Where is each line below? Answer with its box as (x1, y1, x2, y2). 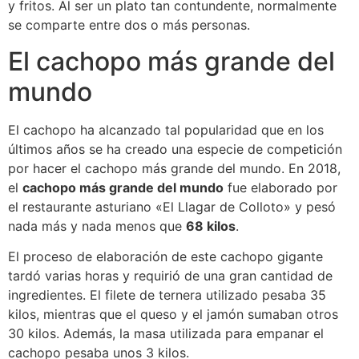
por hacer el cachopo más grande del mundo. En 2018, (8, 159, 341, 176)
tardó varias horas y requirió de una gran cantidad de (8, 267, 333, 284)
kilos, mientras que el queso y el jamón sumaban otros (8, 305, 338, 322)
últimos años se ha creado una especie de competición (8, 140, 342, 157)
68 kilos (186, 217, 236, 234)
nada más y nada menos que (8, 217, 186, 234)
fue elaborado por (224, 179, 337, 196)
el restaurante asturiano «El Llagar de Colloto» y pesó (8, 198, 336, 215)
